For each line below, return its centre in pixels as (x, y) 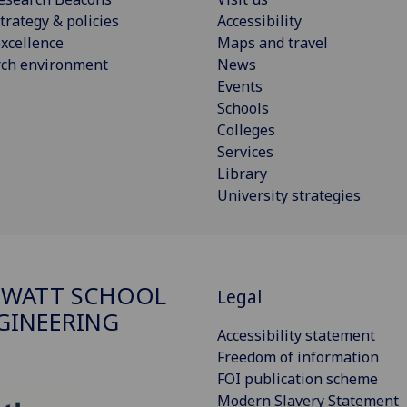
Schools (243, 108)
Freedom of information (298, 357)
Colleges (246, 129)
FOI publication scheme (298, 378)
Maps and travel (273, 42)
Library (242, 173)
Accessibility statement (296, 335)
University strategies (289, 195)
